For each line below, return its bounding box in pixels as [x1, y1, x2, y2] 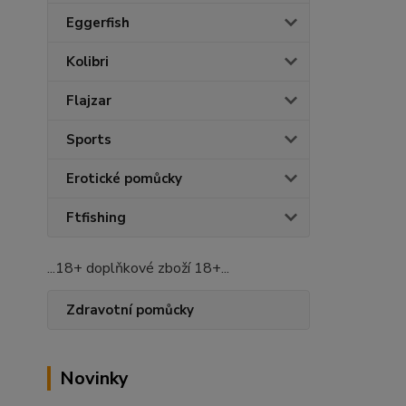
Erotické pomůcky [66, 169, 182, 188]
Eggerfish [66, 14, 130, 32]
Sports [66, 130, 111, 149]
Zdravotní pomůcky [66, 301, 194, 319]
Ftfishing [66, 208, 126, 227]
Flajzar [66, 92, 111, 110]
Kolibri [66, 53, 109, 71]
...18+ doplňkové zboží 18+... [47, 258, 229, 278]
